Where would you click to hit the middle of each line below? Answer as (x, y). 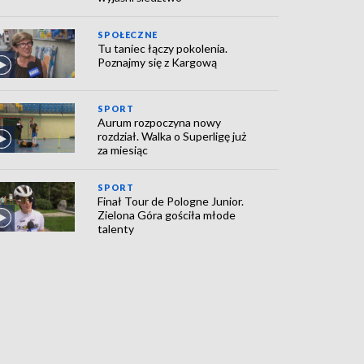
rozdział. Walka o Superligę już (172, 136)
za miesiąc (123, 150)
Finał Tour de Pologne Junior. (171, 201)
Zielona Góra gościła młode (167, 215)
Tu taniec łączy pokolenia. (163, 48)
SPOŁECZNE (128, 35)
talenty (116, 229)
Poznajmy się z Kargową (158, 62)
